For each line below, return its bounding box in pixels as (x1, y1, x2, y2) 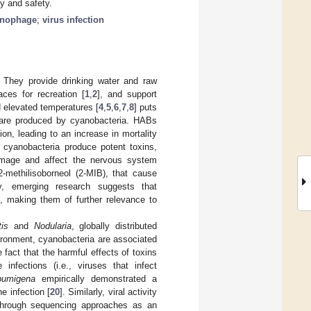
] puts (133, 101, 158, 112)
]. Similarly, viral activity (60, 286, 157, 297)
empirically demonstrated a (35, 273, 157, 284)
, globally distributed (71, 220, 158, 231)
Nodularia (33, 220, 72, 231)
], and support (97, 88, 157, 99)
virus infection (42, 14, 104, 25)
